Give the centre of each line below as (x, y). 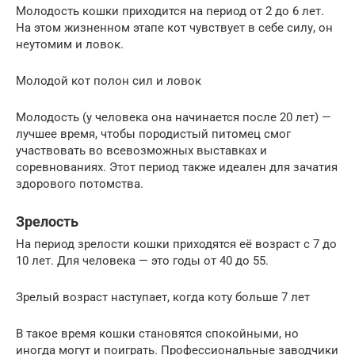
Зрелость (47, 221)
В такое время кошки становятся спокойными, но (157, 334)
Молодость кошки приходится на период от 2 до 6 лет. (170, 11)
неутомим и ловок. (70, 44)
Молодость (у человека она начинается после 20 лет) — (174, 117)
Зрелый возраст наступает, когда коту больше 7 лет (163, 297)
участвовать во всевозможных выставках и (141, 151)
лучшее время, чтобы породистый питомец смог (153, 134)
